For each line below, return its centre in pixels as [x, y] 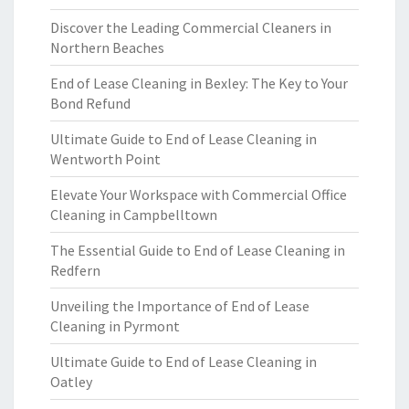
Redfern [75, 270]
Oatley [71, 382]
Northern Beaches [107, 47]
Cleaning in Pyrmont [115, 326]
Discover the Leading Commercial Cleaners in [191, 27]
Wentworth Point [105, 159]
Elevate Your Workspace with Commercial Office [199, 194]
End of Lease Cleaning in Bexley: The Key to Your [199, 83]
